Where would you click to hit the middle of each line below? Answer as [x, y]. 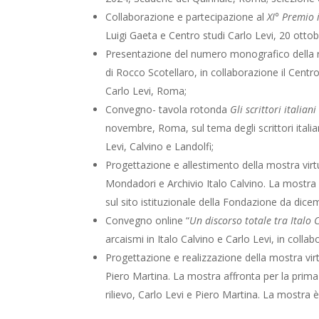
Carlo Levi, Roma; [146, 91]
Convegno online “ [148, 221]
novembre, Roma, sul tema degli [182, 128]
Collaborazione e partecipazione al [187, 17]
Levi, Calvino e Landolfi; [160, 147]
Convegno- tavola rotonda [168, 110]
